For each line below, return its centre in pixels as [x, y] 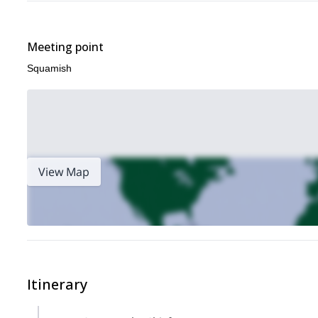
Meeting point [65, 47]
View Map [64, 172]
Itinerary [57, 284]
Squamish [49, 68]
